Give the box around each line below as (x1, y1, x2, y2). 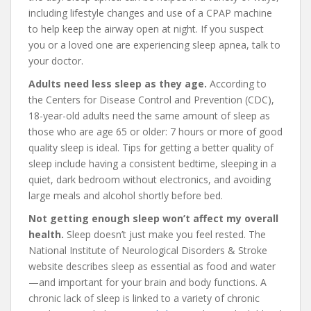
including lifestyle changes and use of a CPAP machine (28, 6, 272, 19)
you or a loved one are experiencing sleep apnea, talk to (28, 37, 280, 51)
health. (28, 227, 67, 241)
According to (210, 76, 267, 90)
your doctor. (28, 53, 83, 67)
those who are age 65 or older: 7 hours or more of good (28, 124, 283, 138)
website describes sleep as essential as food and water (28, 259, 276, 273)
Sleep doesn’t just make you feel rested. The (67, 227, 266, 241)
